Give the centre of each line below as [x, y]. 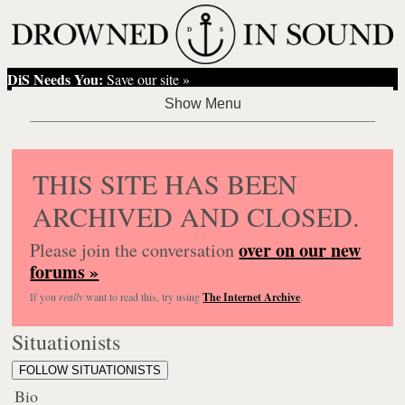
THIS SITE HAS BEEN [165, 183]
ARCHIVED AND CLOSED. [197, 216]
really [71, 296]
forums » [65, 271]
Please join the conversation [135, 250]
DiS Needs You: [56, 79]
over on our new [300, 250]
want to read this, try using [143, 296]
